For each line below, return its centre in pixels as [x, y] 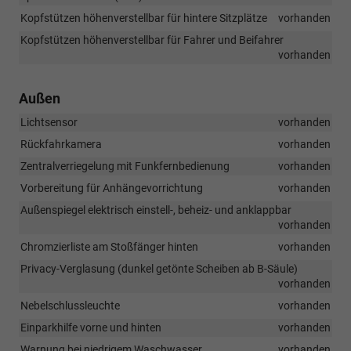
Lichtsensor [49, 122]
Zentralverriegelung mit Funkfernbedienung [125, 166]
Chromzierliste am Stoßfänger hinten [109, 246]
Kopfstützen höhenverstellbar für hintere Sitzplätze [144, 18]
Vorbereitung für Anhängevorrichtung [112, 188]
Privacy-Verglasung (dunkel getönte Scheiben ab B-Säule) [159, 268]
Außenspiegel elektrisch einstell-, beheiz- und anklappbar [156, 210]
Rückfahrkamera [61, 144]
